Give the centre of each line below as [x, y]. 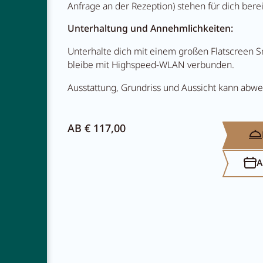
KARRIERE [184, 148]
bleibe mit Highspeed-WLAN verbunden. [151, 65]
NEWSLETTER [192, 134]
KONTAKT [184, 163]
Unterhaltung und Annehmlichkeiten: [150, 28]
